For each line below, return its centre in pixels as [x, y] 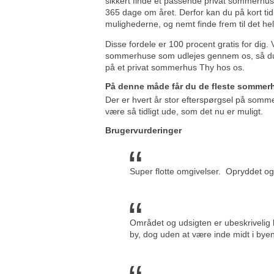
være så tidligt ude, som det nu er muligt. [184, 111]
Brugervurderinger [143, 130]
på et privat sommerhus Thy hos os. [175, 68]
